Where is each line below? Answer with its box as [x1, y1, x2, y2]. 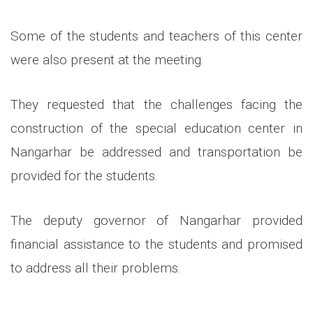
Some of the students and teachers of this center [10, 27, 303, 44]
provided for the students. [10, 167, 158, 184]
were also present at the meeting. [10, 51, 204, 68]
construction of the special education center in [10, 119, 303, 136]
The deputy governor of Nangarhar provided [10, 212, 303, 228]
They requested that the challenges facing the [10, 96, 303, 112]
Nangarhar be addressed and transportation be [10, 143, 303, 160]
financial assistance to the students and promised [10, 235, 303, 252]
